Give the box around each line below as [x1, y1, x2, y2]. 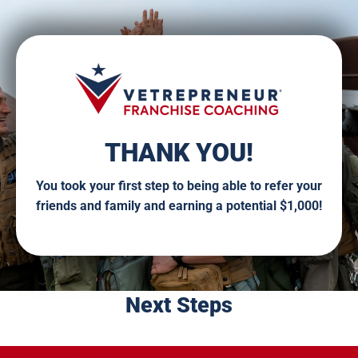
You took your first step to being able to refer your [35, 178, 322, 194]
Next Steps [125, 292, 233, 318]
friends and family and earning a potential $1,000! [35, 198, 322, 214]
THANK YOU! [104, 137, 253, 169]
